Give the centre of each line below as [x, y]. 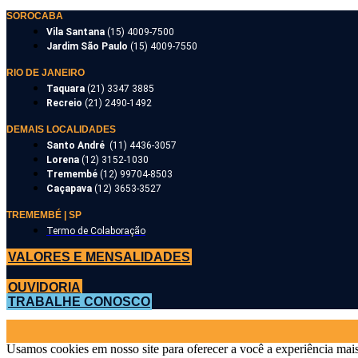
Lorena [64, 160]
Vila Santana [77, 32]
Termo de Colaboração [96, 231]
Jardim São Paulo [88, 46]
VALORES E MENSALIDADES [99, 257]
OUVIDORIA [44, 287]
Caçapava [70, 189]
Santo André [78, 145]
